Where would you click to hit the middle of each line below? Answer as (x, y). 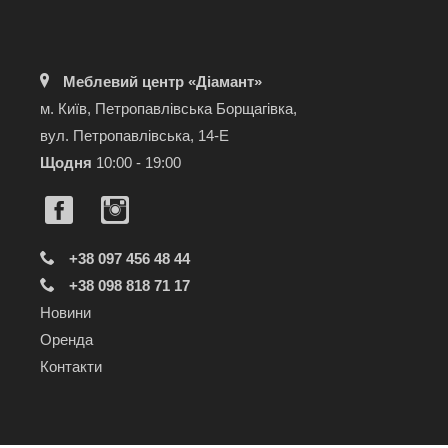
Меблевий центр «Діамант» (162, 81)
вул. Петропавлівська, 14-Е (134, 135)
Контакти (71, 366)
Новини (65, 312)
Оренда (66, 339)
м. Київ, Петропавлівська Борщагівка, (168, 108)
